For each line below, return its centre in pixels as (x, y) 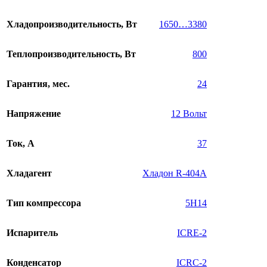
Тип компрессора (44, 203)
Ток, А (21, 144)
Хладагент (29, 173)
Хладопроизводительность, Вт (72, 24)
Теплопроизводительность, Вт (71, 54)
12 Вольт (189, 114)
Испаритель (32, 233)
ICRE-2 (192, 233)
